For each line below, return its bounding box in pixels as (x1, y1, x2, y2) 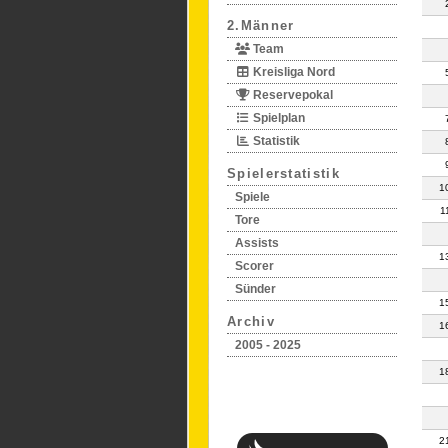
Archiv (227, 314, 275, 329)
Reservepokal (250, 88, 333, 102)
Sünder (235, 282, 276, 296)
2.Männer (227, 18, 295, 33)
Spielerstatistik (227, 166, 340, 181)
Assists (235, 236, 279, 250)
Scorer (235, 259, 274, 273)
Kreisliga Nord (250, 65, 335, 79)
